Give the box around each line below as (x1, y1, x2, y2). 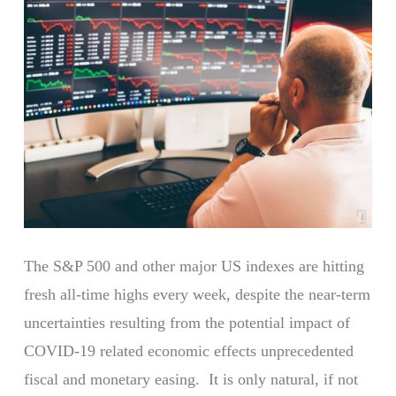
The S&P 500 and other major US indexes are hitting (23, 257, 364, 276)
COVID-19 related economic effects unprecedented (23, 342, 354, 361)
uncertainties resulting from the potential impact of (23, 314, 350, 332)
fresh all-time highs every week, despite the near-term (23, 286, 370, 304)
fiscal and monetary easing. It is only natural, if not (23, 370, 358, 389)
